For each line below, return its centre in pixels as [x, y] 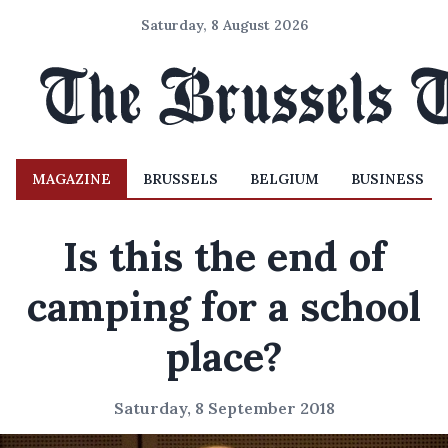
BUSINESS [387, 179]
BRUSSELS [180, 179]
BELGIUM [284, 179]
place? [224, 356]
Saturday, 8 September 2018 [224, 408]
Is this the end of [224, 256]
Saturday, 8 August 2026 [224, 25]
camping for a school [224, 306]
